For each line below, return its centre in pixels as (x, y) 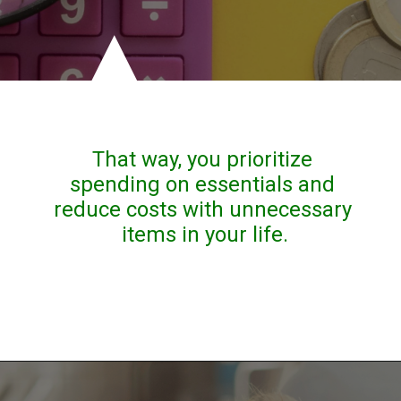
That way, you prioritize (203, 159)
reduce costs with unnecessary (202, 209)
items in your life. (205, 234)
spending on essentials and (203, 184)
